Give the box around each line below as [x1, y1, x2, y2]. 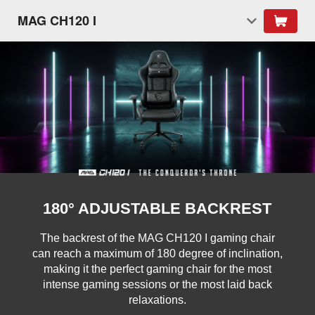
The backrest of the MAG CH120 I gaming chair [39, 232, 275, 245]
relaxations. [128, 294, 186, 307]
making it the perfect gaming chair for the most [43, 263, 271, 276]
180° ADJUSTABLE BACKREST [43, 200, 272, 218]
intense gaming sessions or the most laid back [42, 278, 272, 291]
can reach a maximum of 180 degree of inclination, [32, 247, 283, 260]
